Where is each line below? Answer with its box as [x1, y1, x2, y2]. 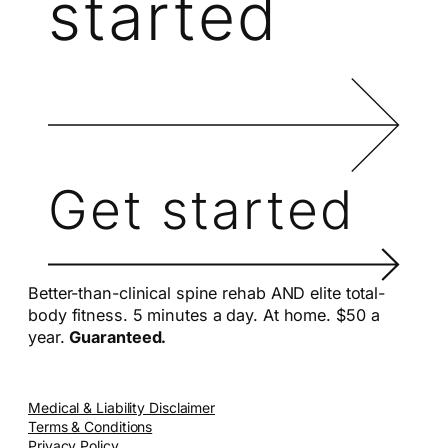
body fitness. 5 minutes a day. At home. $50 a [28, 305, 380, 326]
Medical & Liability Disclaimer [28, 399, 215, 417]
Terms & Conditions [28, 418, 153, 436]
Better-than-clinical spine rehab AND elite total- [28, 283, 386, 304]
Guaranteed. [69, 327, 167, 348]
